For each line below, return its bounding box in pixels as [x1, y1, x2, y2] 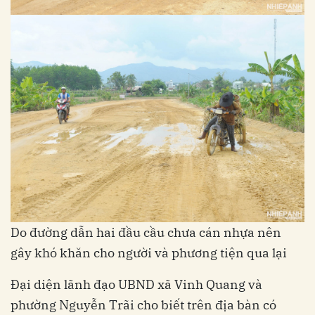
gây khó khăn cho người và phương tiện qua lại [11, 244, 290, 261]
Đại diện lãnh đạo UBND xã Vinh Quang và [11, 276, 262, 292]
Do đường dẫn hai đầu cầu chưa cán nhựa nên [11, 224, 281, 240]
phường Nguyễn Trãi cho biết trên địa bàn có [11, 296, 276, 313]
